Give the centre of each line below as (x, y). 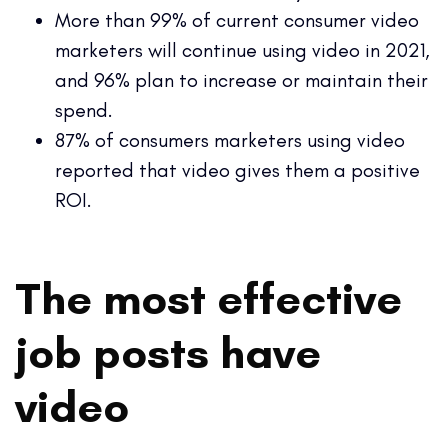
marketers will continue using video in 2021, (242, 49)
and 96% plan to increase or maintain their (241, 79)
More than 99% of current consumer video (237, 19)
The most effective (208, 297)
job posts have (168, 351)
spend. (84, 109)
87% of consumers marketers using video (230, 139)
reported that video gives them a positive (237, 169)
